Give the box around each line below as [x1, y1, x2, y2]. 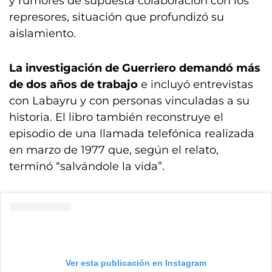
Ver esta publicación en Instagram [66, 258, 206, 268]
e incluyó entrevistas [138, 78, 253, 91]
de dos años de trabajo [9, 78, 138, 91]
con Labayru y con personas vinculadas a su [9, 94, 250, 107]
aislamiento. [9, 27, 76, 40]
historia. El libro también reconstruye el [9, 110, 223, 124]
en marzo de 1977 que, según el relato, [9, 143, 219, 157]
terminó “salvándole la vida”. [9, 160, 165, 173]
